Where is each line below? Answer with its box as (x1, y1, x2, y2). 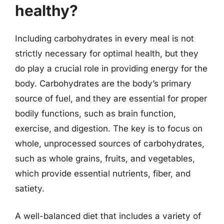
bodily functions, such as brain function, (15, 108, 176, 118)
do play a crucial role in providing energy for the (15, 63, 207, 73)
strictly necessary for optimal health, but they (15, 48, 198, 58)
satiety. (15, 183, 44, 193)
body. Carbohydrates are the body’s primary (15, 78, 191, 88)
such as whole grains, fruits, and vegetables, (15, 153, 195, 163)
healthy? (15, 1, 78, 19)
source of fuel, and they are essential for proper (15, 93, 207, 103)
